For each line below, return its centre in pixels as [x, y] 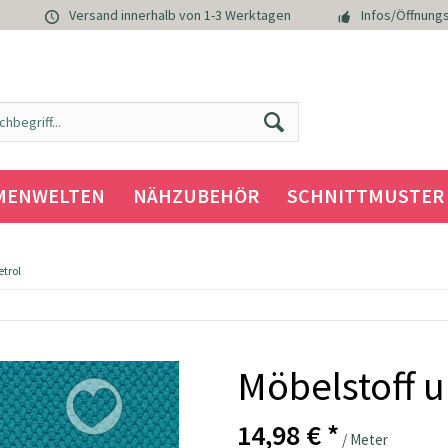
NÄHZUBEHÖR [195, 195]
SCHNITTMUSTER [365, 195]
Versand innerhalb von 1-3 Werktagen [180, 15]
